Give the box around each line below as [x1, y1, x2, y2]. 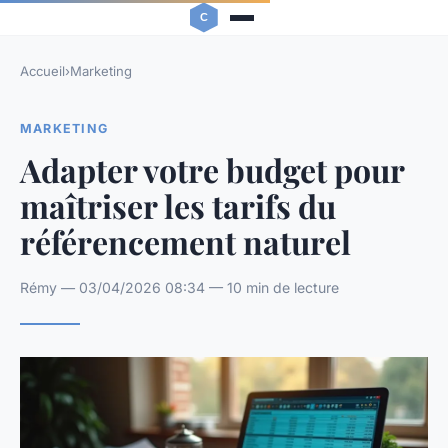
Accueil [20, 63, 65, 80]
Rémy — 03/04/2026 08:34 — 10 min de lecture [20, 278, 339, 296]
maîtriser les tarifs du [20, 183, 336, 227]
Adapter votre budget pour [20, 147, 404, 191]
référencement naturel [20, 219, 351, 263]
